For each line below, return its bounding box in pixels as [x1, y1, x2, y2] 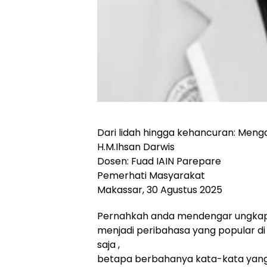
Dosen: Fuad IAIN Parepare [97, 154, 221, 169]
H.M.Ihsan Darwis [97, 140, 175, 154]
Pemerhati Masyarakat [97, 169, 205, 183]
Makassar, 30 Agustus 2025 [97, 183, 222, 197]
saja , [97, 238, 120, 252]
